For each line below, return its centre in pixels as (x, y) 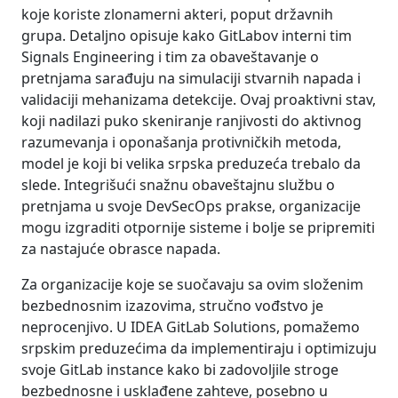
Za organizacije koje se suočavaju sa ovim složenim (192, 284)
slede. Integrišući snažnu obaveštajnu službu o (178, 184)
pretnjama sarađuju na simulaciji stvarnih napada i (191, 78)
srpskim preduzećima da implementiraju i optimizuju (199, 348)
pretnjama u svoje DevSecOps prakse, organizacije (191, 206)
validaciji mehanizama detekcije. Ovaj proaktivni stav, (199, 99)
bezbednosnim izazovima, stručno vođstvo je (172, 305)
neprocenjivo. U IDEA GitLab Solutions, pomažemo (191, 326)
